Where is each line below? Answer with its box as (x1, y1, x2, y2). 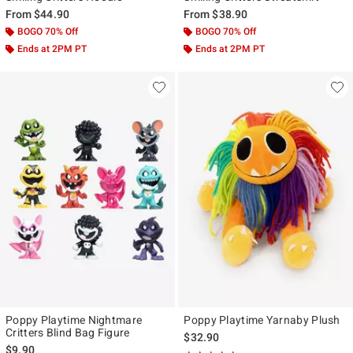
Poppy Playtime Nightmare (6, 313, 143, 326)
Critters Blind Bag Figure (6, 325, 130, 339)
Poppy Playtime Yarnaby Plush (184, 313, 340, 326)
